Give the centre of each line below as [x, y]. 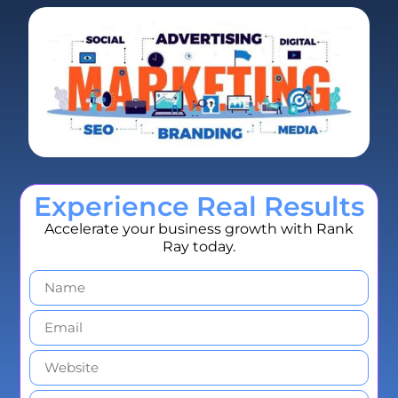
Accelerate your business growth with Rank [199, 228]
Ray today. [199, 246]
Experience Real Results [199, 206]
